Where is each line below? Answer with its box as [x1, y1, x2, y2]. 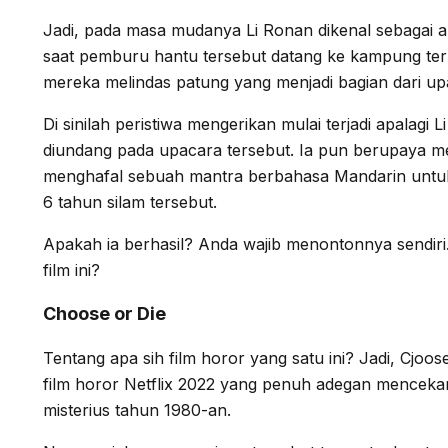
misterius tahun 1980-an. [43, 399, 231, 420]
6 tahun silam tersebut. [43, 191, 217, 212]
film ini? [43, 259, 100, 280]
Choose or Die [43, 302, 166, 324]
